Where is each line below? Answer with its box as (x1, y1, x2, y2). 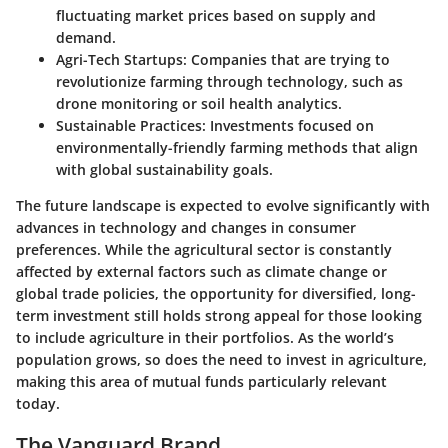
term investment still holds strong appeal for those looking (16, 306, 422, 325)
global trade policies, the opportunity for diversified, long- (16, 284, 416, 303)
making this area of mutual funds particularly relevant (16, 372, 387, 391)
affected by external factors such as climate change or (16, 262, 387, 281)
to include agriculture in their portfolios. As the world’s (16, 328, 394, 347)
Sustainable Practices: (56, 116, 206, 135)
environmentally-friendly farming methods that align (56, 138, 418, 157)
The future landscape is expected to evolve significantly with (16, 196, 430, 215)
